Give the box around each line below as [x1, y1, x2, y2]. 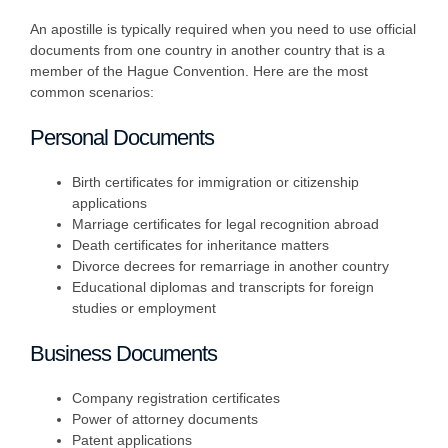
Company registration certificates [72, 390, 280, 407]
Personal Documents [30, 125, 214, 151]
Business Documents [30, 341, 217, 367]
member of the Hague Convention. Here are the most [30, 63, 368, 80]
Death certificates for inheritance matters [72, 237, 329, 254]
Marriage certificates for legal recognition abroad [72, 216, 379, 233]
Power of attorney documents [72, 411, 258, 428]
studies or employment [72, 300, 216, 317]
